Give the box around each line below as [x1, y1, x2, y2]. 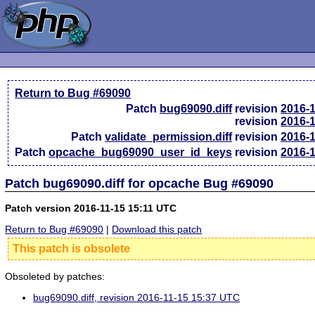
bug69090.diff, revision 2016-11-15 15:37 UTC [33, 292, 240, 304]
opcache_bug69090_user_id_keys [49, 146, 233, 158]
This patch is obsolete [13, 243, 131, 255]
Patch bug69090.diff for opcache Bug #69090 [5, 176, 274, 191]
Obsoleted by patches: [5, 270, 105, 282]
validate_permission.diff [105, 131, 233, 143]
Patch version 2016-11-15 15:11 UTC [5, 202, 177, 214]
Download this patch [112, 224, 202, 236]
